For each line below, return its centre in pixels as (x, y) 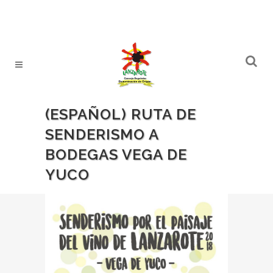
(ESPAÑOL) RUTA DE (121, 114)
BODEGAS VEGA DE (116, 154)
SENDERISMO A (102, 134)
